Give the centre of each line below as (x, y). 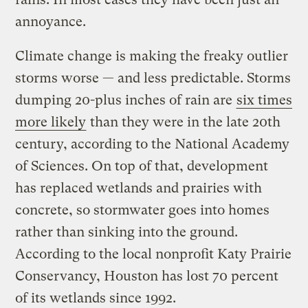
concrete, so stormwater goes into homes (143, 210)
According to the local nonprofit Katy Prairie (154, 254)
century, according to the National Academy (153, 144)
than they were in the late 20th (184, 122)
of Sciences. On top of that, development (142, 166)
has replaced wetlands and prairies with (139, 188)
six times (265, 100)
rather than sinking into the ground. (127, 232)
